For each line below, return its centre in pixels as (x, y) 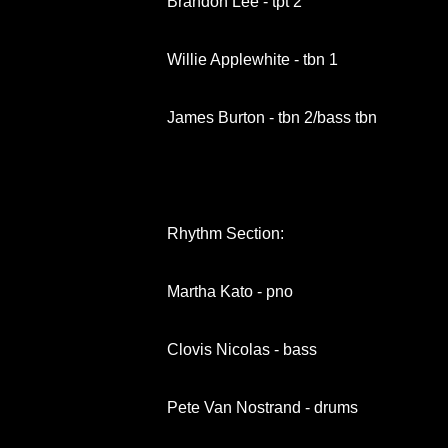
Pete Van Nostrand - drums (262, 407)
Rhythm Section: (225, 233)
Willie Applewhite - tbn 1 (252, 59)
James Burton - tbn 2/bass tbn (272, 117)
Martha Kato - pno (230, 291)
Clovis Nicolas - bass (242, 349)
